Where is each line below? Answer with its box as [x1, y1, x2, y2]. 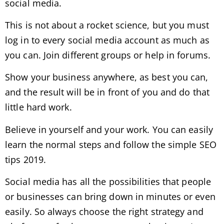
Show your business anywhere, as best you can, [5, 71, 208, 83]
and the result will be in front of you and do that [5, 86, 210, 98]
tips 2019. [5, 153, 46, 165]
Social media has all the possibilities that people [5, 175, 211, 188]
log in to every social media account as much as [5, 34, 209, 46]
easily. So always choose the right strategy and [5, 205, 203, 218]
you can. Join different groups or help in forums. [5, 49, 210, 61]
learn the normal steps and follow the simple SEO [5, 138, 216, 150]
